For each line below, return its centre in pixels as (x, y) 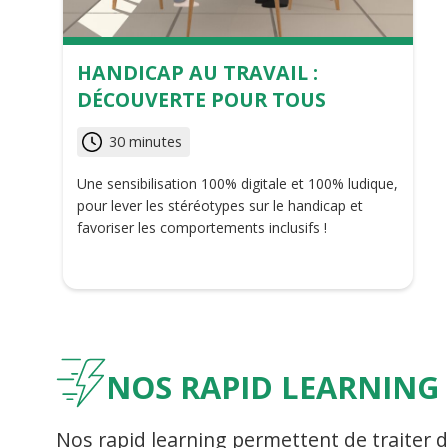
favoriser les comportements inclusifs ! (202, 228)
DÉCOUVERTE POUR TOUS (201, 100)
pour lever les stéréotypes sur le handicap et (220, 206)
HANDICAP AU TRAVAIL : (197, 73)
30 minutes (145, 142)
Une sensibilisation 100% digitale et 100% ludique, (237, 184)
